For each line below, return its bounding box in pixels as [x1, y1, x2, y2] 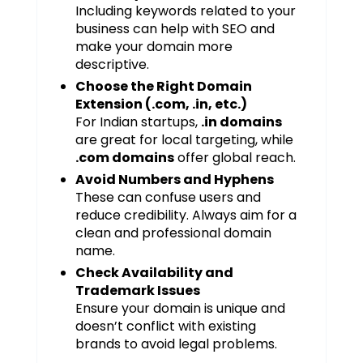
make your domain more [75, 37, 233, 57]
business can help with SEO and [75, 19, 275, 39]
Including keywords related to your [75, 2, 296, 21]
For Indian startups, [75, 113, 201, 132]
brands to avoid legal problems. [75, 335, 277, 354]
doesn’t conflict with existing [75, 317, 256, 336]
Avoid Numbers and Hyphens [75, 170, 274, 190]
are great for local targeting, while [75, 130, 293, 150]
